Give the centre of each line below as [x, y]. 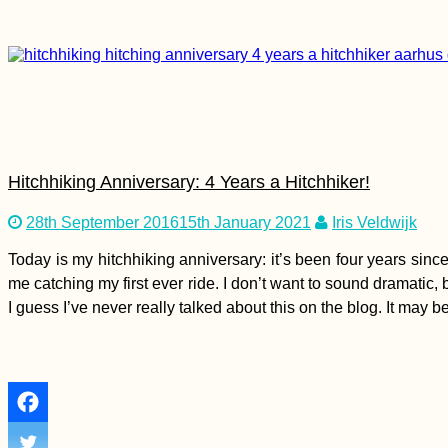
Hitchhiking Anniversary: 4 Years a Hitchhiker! [189, 181]
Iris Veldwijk [374, 222]
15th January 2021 [245, 222]
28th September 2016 [102, 222]
